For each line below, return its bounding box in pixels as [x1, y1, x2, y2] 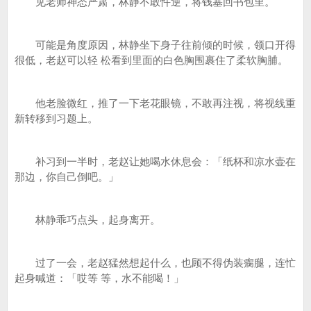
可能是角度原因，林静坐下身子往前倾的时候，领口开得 [15, 39, 296, 51]
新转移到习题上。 [15, 112, 98, 124]
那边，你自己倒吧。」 [15, 171, 119, 183]
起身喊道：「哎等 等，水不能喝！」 [15, 272, 184, 284]
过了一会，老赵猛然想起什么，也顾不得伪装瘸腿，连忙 [15, 257, 296, 269]
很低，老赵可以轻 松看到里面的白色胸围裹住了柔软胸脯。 [15, 54, 288, 66]
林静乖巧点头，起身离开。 [15, 214, 160, 226]
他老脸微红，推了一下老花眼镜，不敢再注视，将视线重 [15, 97, 296, 109]
